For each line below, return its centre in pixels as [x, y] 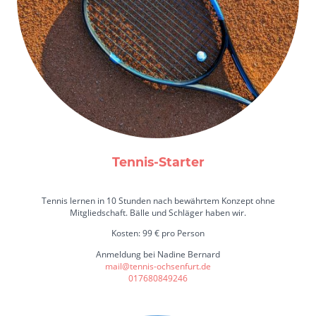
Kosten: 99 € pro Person [158, 233]
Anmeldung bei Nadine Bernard [158, 254]
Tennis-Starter [158, 162]
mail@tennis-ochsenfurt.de [158, 266]
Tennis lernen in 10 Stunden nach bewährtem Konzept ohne [158, 201]
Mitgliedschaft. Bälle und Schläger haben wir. [158, 213]
